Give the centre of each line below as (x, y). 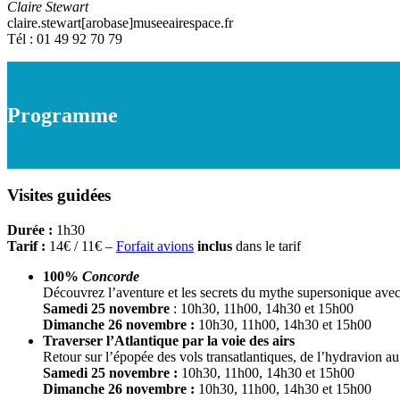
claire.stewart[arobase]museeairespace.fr (120, 23)
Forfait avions (155, 246)
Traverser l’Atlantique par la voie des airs (169, 340)
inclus (215, 246)
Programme (62, 115)
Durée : (30, 229)
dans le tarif (267, 246)
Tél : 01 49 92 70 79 (65, 39)
